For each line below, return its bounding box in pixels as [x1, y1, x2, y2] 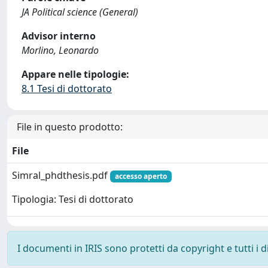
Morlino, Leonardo [22, 44, 99, 57]
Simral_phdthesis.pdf [12, 169, 110, 182]
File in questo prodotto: [17, 120, 123, 133]
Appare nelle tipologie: [22, 68, 129, 81]
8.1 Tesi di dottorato [22, 82, 112, 95]
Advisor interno [22, 29, 96, 42]
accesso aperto [114, 171, 167, 181]
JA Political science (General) [22, 5, 138, 19]
